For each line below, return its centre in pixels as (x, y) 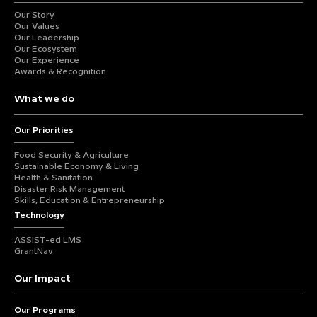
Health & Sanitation (53, 178)
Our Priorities (44, 131)
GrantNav (34, 252)
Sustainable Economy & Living (76, 167)
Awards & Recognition (60, 72)
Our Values (37, 27)
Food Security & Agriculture (71, 155)
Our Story (34, 15)
